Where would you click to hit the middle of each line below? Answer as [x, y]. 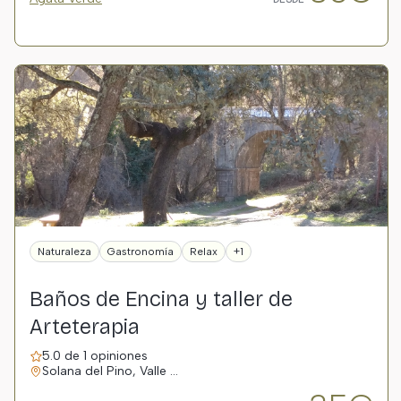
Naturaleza [64, 252]
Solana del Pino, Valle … [110, 371]
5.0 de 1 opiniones [95, 356]
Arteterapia [85, 327]
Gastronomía [141, 252]
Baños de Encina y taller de [161, 299]
